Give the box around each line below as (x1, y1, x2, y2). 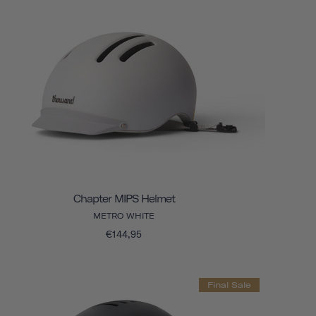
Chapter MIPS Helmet (73, 192, 175, 205)
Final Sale (207, 279, 251, 290)
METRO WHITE (93, 210, 155, 221)
